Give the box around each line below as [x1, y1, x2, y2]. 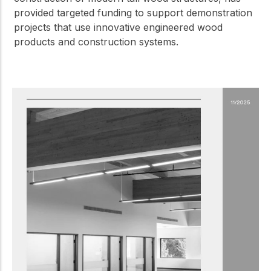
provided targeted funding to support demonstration [14, 6, 252, 19]
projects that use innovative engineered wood [14, 21, 223, 33]
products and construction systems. [14, 35, 178, 48]
